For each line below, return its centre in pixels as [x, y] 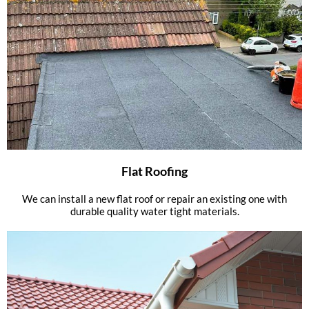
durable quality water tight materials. [154, 211]
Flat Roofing [154, 171]
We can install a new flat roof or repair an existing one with [154, 199]
